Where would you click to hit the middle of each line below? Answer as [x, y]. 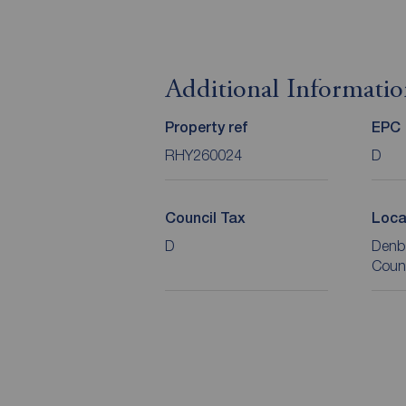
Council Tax [205, 218]
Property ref [206, 128]
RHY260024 [203, 155]
